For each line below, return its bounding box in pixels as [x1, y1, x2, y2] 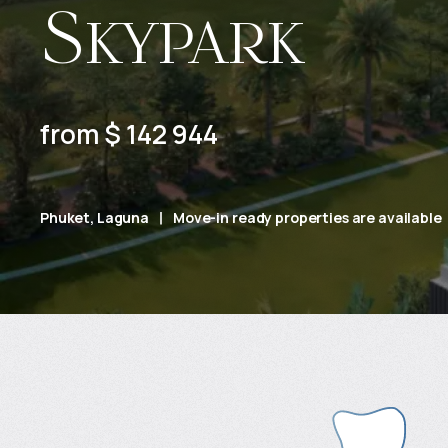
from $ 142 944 [40, 116, 218, 152]
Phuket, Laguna [40, 208, 150, 227]
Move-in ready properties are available [173, 208, 442, 227]
